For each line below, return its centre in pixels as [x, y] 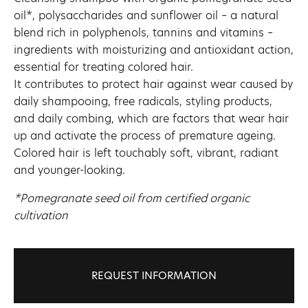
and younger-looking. [69, 170]
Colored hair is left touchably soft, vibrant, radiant [146, 153]
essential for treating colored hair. [103, 67]
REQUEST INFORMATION [154, 275]
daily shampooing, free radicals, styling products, [143, 101]
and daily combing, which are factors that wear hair [151, 119]
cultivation [41, 216]
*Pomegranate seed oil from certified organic [132, 198]
